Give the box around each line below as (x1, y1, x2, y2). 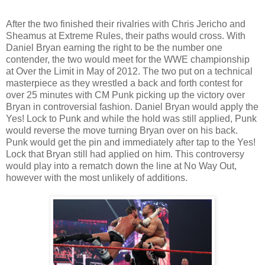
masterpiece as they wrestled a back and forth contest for (6, 77, 243, 88)
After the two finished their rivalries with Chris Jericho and (6, 18, 245, 29)
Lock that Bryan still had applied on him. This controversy (6, 148, 244, 159)
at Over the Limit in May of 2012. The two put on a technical (6, 66, 253, 76)
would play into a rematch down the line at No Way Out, (6, 160, 237, 171)
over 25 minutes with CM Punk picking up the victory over (6, 89, 245, 100)
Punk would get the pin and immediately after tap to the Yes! (6, 137, 256, 147)
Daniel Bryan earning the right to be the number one (6, 42, 222, 53)
